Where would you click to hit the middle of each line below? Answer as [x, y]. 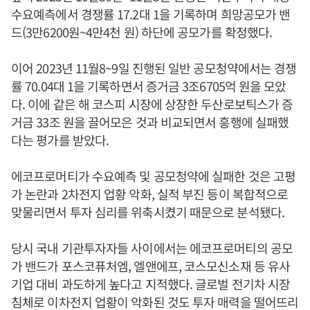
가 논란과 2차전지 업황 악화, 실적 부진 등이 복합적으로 [150, 193]
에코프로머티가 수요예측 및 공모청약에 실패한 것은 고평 [154, 175]
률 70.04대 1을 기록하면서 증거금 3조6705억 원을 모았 [149, 85]
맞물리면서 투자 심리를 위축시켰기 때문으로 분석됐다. [148, 211]
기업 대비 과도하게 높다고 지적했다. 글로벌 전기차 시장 [151, 283]
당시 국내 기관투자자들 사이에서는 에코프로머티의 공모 [152, 247]
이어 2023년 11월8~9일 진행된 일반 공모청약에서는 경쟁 [154, 67]
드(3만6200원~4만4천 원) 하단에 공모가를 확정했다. [142, 31]
